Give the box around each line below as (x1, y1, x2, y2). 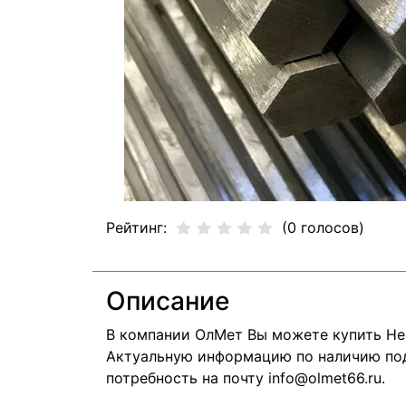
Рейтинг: (106, 218, 167, 237)
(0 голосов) (282, 218, 364, 237)
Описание (106, 285, 229, 316)
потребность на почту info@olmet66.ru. (106, 369, 385, 387)
